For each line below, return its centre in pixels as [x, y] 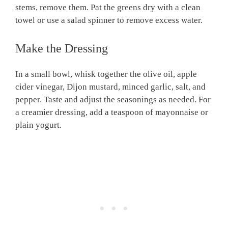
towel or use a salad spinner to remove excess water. [109, 20]
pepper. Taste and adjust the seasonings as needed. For [113, 99]
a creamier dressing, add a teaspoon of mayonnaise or [112, 112]
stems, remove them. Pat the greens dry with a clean [108, 7]
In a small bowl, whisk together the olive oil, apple [106, 74]
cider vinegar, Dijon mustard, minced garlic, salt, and [110, 87]
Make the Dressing [62, 48]
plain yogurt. [38, 125]
